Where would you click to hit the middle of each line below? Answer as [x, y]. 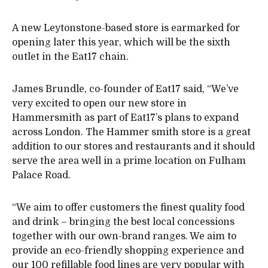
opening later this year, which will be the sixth [121, 42]
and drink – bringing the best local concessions [123, 222]
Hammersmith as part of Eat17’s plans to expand [125, 118]
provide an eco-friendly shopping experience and [128, 251]
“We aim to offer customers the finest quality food [128, 208]
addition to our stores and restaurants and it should [133, 147]
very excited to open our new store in [99, 103]
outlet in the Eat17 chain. [70, 57]
